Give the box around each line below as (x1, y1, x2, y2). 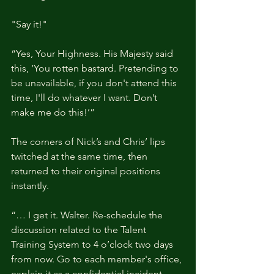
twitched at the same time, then (11, 150, 150, 162)
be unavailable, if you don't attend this (11, 76, 179, 89)
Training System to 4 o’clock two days (11, 238, 176, 250)
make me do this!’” (11, 106, 95, 118)
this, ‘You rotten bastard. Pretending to (11, 62, 181, 74)
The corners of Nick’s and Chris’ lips (11, 135, 168, 147)
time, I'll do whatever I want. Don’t (11, 91, 160, 103)
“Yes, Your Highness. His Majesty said (11, 47, 176, 59)
